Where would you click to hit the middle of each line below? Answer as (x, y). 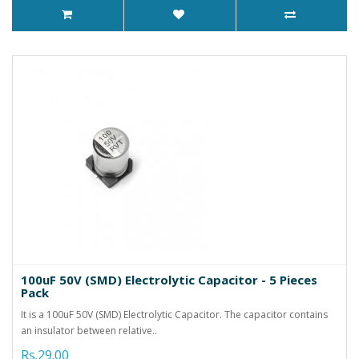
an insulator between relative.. (89, 330)
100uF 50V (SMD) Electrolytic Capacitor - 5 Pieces (169, 279)
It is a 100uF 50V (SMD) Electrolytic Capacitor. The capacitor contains (174, 314)
